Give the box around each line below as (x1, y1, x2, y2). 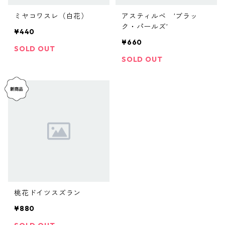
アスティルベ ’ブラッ (122, 12, 198, 21)
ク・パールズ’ (122, 22, 168, 31)
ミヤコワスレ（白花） (14, 12, 88, 21)
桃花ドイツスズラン (14, 188, 81, 197)
